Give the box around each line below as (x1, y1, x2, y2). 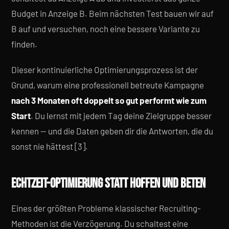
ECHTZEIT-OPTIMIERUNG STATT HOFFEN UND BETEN (11, 176, 205, 192)
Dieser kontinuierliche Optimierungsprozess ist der (11, 64, 198, 75)
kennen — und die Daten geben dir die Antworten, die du (11, 126, 213, 136)
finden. (11, 39, 37, 49)
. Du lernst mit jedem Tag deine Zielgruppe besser (31, 110, 212, 121)
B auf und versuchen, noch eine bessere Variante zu (11, 24, 200, 34)
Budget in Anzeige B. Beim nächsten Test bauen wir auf (11, 8, 214, 18)
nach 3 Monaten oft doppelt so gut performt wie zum (11, 95, 207, 105)
